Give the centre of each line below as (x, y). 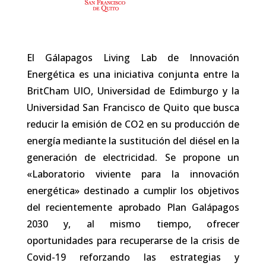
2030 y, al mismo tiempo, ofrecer (133, 224)
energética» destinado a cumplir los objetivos (133, 190)
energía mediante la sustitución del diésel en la (133, 140)
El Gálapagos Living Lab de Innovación (133, 57)
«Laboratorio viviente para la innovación (133, 174)
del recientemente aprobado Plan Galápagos (133, 207)
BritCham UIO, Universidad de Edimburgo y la (133, 91)
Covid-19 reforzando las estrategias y (133, 257)
